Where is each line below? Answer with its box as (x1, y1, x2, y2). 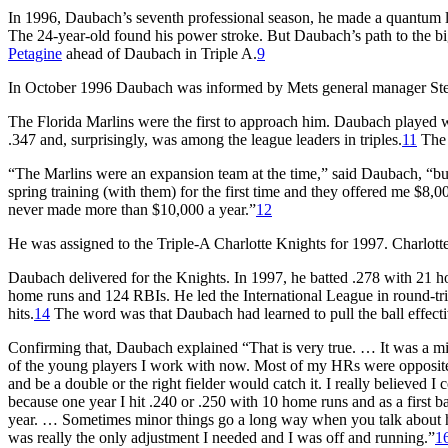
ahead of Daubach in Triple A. (62, 44, 257, 62)
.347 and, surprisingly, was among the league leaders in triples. (8, 130, 402, 148)
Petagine (8, 44, 62, 62)
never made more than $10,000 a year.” (8, 200, 256, 218)
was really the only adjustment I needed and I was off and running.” (8, 428, 435, 446)
